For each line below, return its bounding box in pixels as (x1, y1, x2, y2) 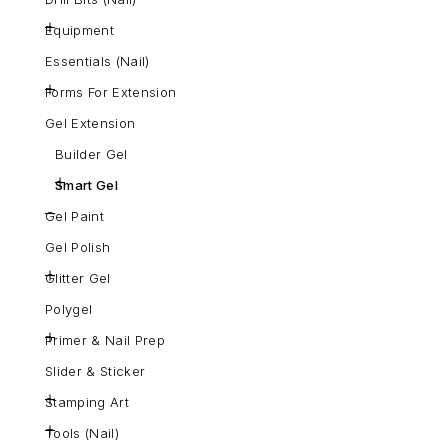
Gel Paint (45, 208, 104, 225)
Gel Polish (45, 239, 111, 256)
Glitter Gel (45, 270, 111, 287)
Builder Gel (55, 146, 128, 163)
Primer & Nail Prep (45, 332, 165, 349)
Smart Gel (55, 177, 118, 194)
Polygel (45, 301, 93, 318)
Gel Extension (45, 115, 136, 132)
